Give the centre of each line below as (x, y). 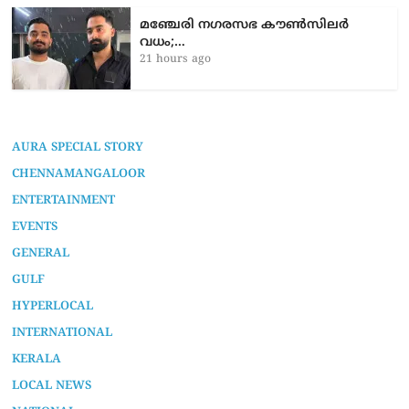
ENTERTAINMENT (64, 200)
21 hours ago (176, 59)
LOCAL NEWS (52, 386)
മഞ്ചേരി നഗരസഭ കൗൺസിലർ (245, 25)
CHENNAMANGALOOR (79, 174)
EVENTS (35, 227)
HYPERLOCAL (53, 306)
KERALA (37, 359)
